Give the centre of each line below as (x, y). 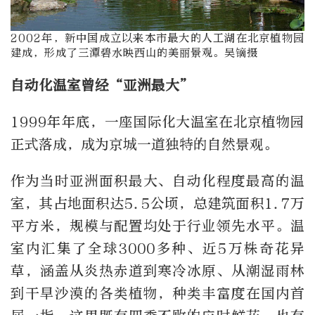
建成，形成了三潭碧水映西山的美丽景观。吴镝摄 (134, 53)
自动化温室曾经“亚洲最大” (102, 85)
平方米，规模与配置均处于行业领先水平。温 (157, 226)
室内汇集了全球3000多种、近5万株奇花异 (157, 248)
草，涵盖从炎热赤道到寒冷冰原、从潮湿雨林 (157, 271)
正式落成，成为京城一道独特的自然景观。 (144, 144)
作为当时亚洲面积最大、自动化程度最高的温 (157, 181)
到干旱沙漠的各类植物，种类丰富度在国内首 (157, 293)
